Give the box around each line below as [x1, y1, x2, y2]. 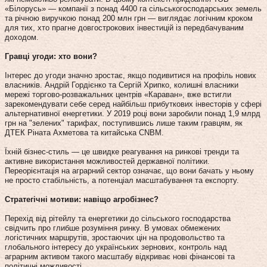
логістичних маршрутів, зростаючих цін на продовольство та [5, 232, 225, 242]
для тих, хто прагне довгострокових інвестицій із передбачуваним [5, 23, 244, 32]
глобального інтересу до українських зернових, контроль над [5, 242, 227, 252]
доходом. [5, 32, 39, 42]
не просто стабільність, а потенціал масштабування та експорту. [5, 175, 239, 185]
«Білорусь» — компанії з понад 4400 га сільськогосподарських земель [5, 4, 262, 13]
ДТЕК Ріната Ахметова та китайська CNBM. [5, 128, 164, 137]
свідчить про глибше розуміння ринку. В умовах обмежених [5, 223, 221, 232]
